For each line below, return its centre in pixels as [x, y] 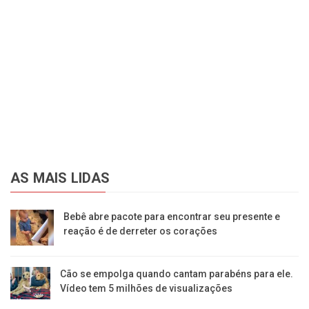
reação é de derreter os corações [141, 231]
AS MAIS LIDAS [60, 178]
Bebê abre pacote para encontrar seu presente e [172, 217]
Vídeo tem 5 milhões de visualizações [147, 288]
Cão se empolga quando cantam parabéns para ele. [177, 273]
